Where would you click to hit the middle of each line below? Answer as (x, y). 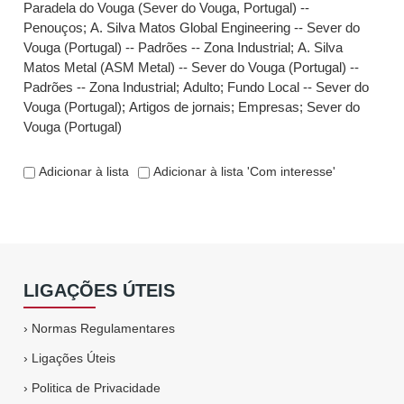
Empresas (269, 107)
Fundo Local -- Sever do (298, 87)
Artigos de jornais (180, 107)
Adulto (202, 87)
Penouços (54, 28)
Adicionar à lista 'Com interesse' (243, 171)
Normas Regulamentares (104, 328)
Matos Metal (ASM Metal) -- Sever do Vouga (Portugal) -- (192, 67)
